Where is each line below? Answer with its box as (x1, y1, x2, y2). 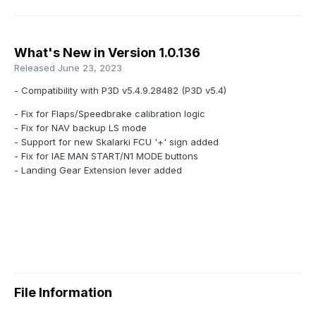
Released (14, 62, 58, 74)
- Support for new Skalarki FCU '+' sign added (14, 136, 219, 148)
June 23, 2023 (58, 62, 122, 74)
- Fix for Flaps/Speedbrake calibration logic (14, 108, 205, 120)
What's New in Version (14, 45, 159, 61)
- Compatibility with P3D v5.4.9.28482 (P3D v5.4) (14, 85, 226, 97)
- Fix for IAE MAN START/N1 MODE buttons (14, 150, 198, 162)
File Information (14, 285, 112, 300)
